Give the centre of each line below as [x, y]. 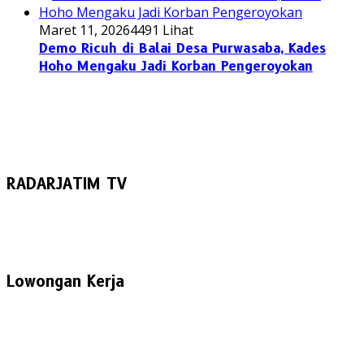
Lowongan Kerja [65, 282]
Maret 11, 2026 [84, 30]
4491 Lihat [162, 30]
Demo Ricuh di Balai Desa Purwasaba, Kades [182, 48]
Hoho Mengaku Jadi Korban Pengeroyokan [176, 66]
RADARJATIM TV [67, 184]
